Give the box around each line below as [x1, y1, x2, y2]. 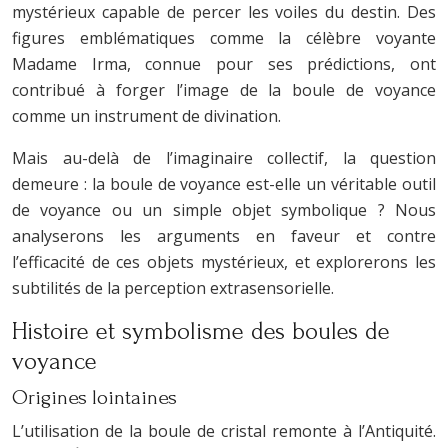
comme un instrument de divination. [12, 105, 281, 127]
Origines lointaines [12, 386, 177, 409]
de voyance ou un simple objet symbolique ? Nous [12, 199, 436, 221]
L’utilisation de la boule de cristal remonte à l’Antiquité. [12, 420, 436, 442]
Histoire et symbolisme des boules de [12, 318, 390, 345]
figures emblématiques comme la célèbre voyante [12, 27, 436, 49]
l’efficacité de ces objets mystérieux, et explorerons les [12, 251, 436, 273]
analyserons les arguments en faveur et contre [12, 225, 436, 247]
